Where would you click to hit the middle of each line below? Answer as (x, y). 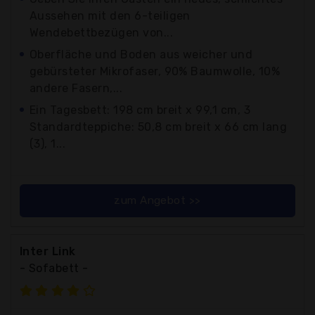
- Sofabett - (54, 268)
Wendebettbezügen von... (102, 32)
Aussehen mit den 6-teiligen (110, 15)
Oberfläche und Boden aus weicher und (141, 54)
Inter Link (48, 251)
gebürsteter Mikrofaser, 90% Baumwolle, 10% (155, 71)
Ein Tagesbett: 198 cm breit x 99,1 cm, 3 (140, 110)
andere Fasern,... (76, 88)
